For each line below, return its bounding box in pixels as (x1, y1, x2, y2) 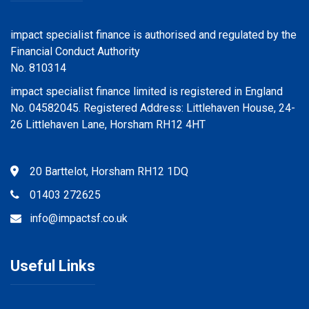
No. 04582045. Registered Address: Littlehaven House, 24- (10, 101, 295, 114)
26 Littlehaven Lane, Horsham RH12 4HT (10, 117, 206, 131)
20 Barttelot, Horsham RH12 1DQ (21, 164, 188, 178)
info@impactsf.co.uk (21, 211, 128, 225)
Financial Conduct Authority (10, 44, 140, 58)
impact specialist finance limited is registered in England (10, 84, 283, 98)
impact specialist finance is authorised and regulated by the (10, 28, 297, 41)
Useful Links (10, 257, 95, 275)
